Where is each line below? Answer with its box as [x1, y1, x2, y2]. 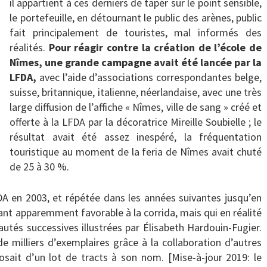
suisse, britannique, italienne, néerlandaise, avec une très [10, 85, 262, 100]
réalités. [10, 41, 49, 55]
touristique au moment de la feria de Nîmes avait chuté [10, 145, 262, 159]
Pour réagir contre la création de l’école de [48, 41, 262, 55]
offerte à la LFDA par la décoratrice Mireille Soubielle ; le [10, 115, 262, 129]
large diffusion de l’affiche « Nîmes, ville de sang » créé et [10, 100, 262, 114]
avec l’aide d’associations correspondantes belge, [36, 70, 262, 85]
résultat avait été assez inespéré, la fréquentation [10, 130, 262, 144]
